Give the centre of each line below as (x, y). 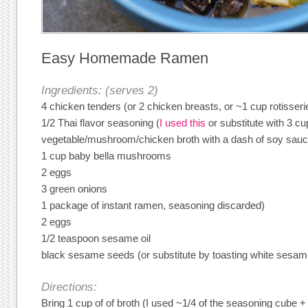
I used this (183, 123)
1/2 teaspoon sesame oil (96, 239)
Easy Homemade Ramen (125, 58)
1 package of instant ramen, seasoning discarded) (153, 206)
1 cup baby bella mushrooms (107, 156)
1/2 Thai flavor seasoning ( (101, 123)
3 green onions (75, 189)
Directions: (69, 287)
